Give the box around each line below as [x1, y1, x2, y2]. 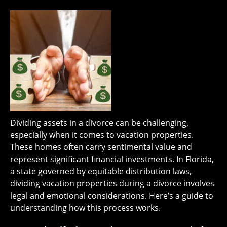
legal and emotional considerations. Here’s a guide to [10, 190, 213, 201]
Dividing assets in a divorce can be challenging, [10, 117, 188, 128]
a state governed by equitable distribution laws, [10, 165, 192, 177]
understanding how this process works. [10, 202, 161, 213]
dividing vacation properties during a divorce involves [10, 177, 214, 189]
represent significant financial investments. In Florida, [10, 153, 214, 165]
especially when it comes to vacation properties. [10, 129, 194, 140]
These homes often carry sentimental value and [10, 141, 192, 153]
